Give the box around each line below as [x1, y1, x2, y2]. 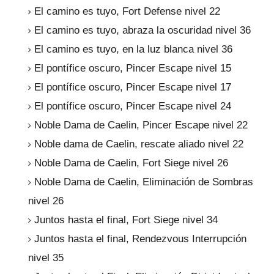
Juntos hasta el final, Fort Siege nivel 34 [34, 214, 218, 226]
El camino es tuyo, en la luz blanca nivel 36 [34, 43, 232, 56]
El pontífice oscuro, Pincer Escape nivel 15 [34, 62, 231, 75]
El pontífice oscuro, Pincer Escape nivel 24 [34, 100, 231, 113]
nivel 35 [28, 252, 64, 264]
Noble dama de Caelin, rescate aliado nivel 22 [34, 138, 243, 150]
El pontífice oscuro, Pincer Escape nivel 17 [34, 81, 231, 94]
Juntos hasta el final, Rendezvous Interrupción [34, 233, 246, 245]
